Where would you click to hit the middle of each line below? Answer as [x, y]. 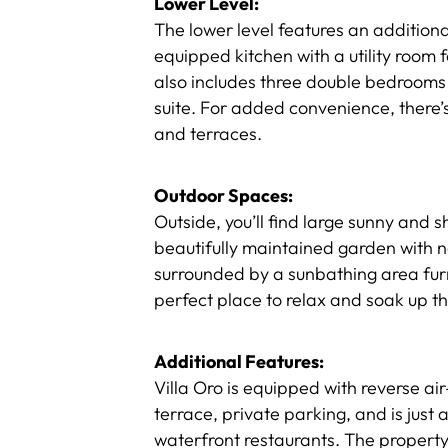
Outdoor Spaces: [224, 195]
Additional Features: [239, 361]
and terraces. [208, 133]
